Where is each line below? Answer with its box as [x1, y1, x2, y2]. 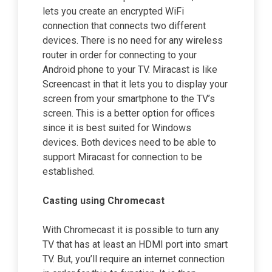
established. [42, 166, 95, 178]
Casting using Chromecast [42, 195, 165, 207]
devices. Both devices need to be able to [42, 137, 216, 149]
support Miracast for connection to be [42, 151, 202, 163]
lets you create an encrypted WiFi [42, 5, 184, 18]
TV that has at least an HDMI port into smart [42, 239, 228, 251]
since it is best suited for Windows [42, 122, 191, 134]
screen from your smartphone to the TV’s [42, 93, 215, 105]
